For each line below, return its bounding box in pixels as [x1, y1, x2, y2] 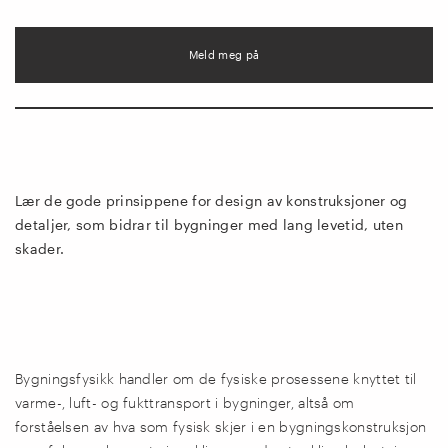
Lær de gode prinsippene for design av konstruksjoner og [15, 192, 408, 210]
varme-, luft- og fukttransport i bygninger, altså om [15, 393, 355, 411]
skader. [15, 240, 65, 258]
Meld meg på [188, 48, 260, 62]
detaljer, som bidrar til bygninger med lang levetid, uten [15, 216, 404, 234]
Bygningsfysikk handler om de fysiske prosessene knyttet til [15, 369, 417, 387]
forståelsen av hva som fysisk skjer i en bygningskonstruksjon [15, 417, 427, 435]
